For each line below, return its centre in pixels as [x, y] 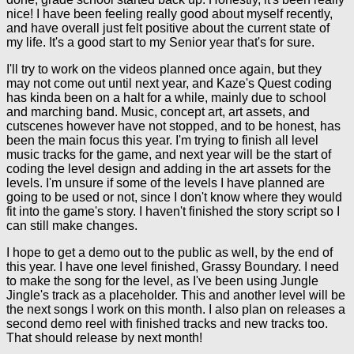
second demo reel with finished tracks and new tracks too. [167, 324]
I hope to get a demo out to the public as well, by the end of [169, 252]
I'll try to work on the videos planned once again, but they [164, 69]
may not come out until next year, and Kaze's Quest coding [169, 83]
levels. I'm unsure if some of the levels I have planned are [166, 183]
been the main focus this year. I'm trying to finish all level [162, 140]
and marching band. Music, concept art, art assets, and [158, 112]
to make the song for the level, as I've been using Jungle [162, 281]
